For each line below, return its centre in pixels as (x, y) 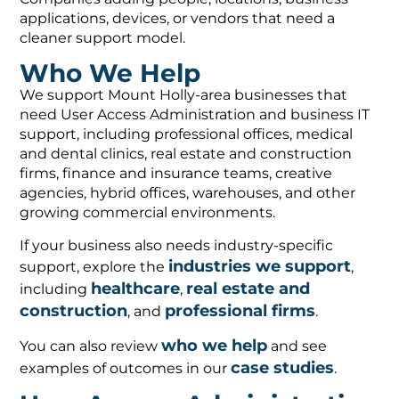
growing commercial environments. (148, 213)
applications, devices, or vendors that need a (178, 18)
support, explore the (94, 266)
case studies (283, 368)
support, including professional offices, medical (187, 134)
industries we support (260, 266)
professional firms (240, 310)
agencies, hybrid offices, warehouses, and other (188, 193)
